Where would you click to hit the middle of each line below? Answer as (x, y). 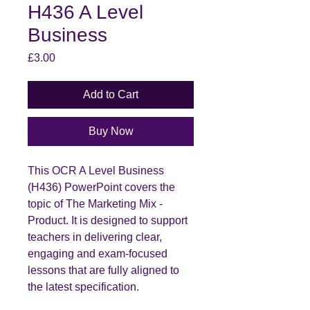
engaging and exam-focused (98, 253)
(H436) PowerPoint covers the (101, 187)
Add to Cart (111, 94)
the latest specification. (83, 286)
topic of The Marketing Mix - (95, 203)
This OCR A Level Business (96, 170)
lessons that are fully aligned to (103, 270)
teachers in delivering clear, (95, 237)
